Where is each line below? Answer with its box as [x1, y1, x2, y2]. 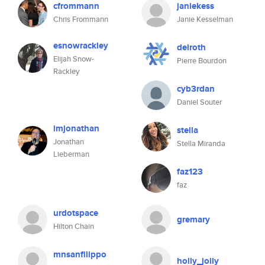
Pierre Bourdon [177, 55, 227, 66]
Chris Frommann [53, 14, 108, 25]
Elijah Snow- [53, 53, 94, 64]
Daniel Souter [177, 96, 222, 108]
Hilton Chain [53, 221, 94, 232]
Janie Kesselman [177, 14, 233, 25]
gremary [177, 213, 210, 226]
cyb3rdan [177, 82, 215, 95]
